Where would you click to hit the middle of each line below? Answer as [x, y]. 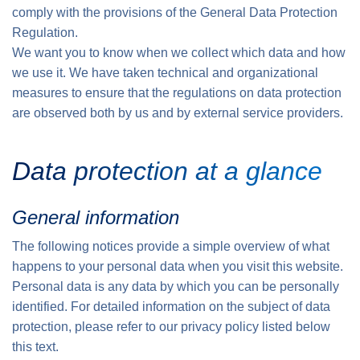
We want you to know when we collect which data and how [179, 53]
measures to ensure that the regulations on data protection [177, 93]
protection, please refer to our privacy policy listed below [171, 327]
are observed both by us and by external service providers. [178, 113]
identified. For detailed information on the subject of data [171, 307]
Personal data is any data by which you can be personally [176, 286]
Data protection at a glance [167, 171]
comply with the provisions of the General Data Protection [175, 12]
